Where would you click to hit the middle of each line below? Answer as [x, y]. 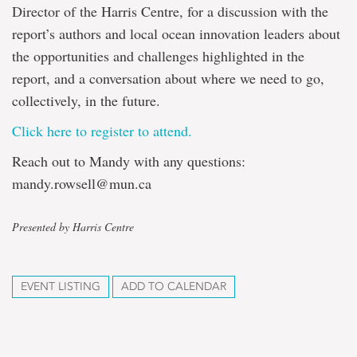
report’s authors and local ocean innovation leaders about [176, 33]
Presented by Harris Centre [73, 227]
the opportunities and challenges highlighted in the [158, 56]
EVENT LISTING [61, 286]
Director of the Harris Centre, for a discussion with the [170, 11]
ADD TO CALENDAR [174, 286]
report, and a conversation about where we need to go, [168, 78]
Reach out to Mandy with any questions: [129, 161]
